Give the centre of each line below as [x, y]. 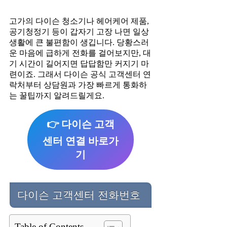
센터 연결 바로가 [81, 141]
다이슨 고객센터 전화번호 [79, 195]
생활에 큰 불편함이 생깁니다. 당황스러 [79, 43]
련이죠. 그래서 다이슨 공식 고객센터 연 [80, 74]
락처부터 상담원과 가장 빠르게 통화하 [78, 85]
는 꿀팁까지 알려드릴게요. [57, 96]
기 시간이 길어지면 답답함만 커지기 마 [79, 64]
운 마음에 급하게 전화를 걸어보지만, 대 [80, 53]
